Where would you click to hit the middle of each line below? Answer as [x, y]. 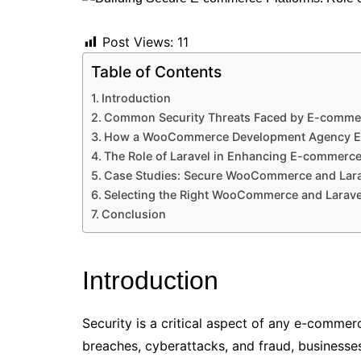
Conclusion [133, 214]
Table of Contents [156, 72]
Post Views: [138, 42]
